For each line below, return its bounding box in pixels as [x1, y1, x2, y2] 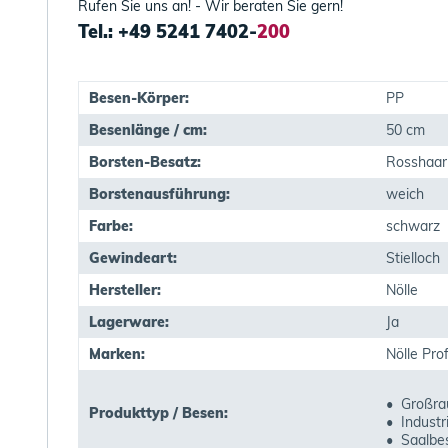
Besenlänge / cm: [89, 121, 207, 139]
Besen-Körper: [89, 89, 189, 107]
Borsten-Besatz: [89, 153, 201, 171]
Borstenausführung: [89, 185, 230, 203]
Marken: [89, 345, 145, 363]
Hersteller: [89, 281, 161, 299]
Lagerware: [89, 313, 169, 331]
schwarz [386, 217, 440, 235]
